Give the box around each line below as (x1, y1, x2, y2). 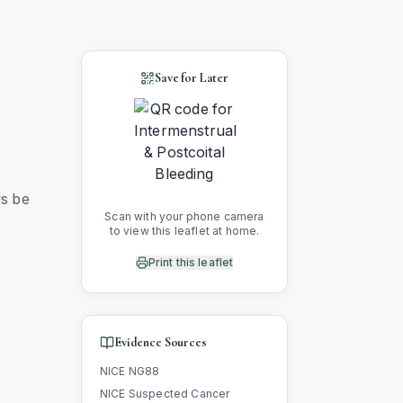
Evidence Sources (114, 335, 207, 350)
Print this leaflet (148, 255, 234, 269)
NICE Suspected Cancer (100, 387, 230, 400)
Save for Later (154, 70, 229, 85)
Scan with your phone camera (104, 210, 264, 223)
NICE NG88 (100, 364, 160, 378)
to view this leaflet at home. (109, 224, 260, 237)
